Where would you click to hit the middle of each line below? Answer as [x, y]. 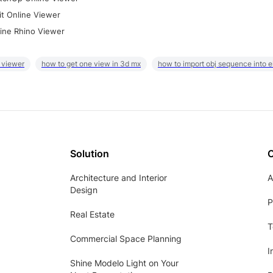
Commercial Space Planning [126, 239]
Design [84, 190]
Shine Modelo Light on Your [124, 263]
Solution [90, 154]
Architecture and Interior [119, 178]
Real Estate [92, 214]
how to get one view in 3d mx [91, 64]
